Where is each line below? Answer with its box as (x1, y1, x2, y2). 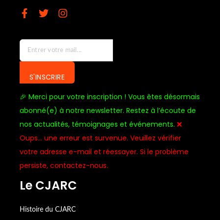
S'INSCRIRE (29, 72, 65, 82)
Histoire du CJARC (20, 206, 76, 213)
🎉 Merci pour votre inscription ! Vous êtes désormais (20, 92, 200, 102)
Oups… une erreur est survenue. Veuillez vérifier (20, 133, 181, 143)
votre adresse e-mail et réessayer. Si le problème (20, 147, 189, 157)
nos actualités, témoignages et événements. (20, 119, 175, 129)
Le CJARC (20, 177, 77, 193)
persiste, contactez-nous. (20, 161, 108, 170)
